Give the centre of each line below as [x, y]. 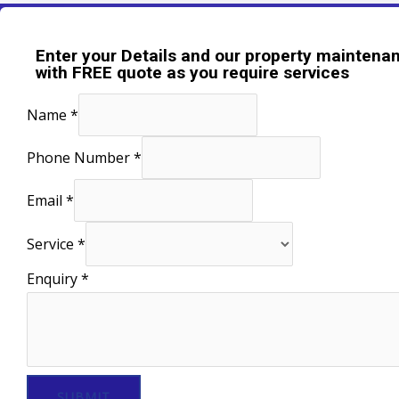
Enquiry [54, 279]
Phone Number [80, 158]
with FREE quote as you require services [192, 72]
